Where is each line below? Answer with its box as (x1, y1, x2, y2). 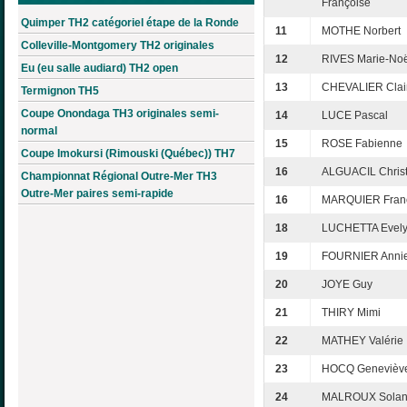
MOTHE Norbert (322, 25, 401, 38)
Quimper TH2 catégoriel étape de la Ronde (21, 15, 239, 29)
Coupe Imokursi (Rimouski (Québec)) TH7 (21, 146, 235, 160)
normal (21, 124, 57, 137)
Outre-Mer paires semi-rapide (21, 186, 174, 200)
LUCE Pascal (322, 109, 388, 123)
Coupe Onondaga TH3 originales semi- (21, 106, 219, 120)
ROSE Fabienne (322, 137, 402, 151)
